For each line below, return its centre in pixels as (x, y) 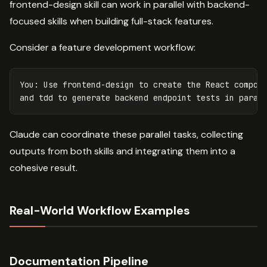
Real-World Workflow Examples (100, 211)
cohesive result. (44, 168)
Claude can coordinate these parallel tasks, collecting (126, 135)
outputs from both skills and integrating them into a (122, 151)
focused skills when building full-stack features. (111, 21)
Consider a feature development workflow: (103, 48)
